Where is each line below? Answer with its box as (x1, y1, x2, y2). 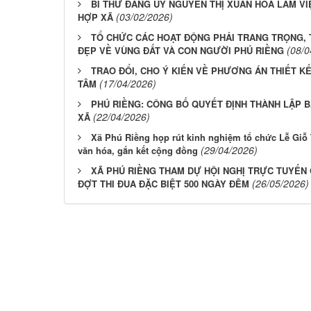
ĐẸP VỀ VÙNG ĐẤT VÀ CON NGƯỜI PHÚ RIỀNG (78, 44, 284, 58)
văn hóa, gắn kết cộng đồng (78, 144, 198, 158)
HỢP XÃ (78, 10, 113, 24)
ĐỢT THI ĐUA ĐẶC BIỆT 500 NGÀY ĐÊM (78, 177, 249, 191)
